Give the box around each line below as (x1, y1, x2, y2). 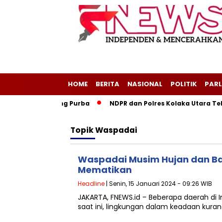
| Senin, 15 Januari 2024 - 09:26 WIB (105, 179, 212, 188)
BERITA (96, 79, 119, 89)
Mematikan (78, 164, 132, 176)
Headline (78, 179, 105, 188)
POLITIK (170, 79, 197, 89)
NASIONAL (127, 79, 163, 89)
